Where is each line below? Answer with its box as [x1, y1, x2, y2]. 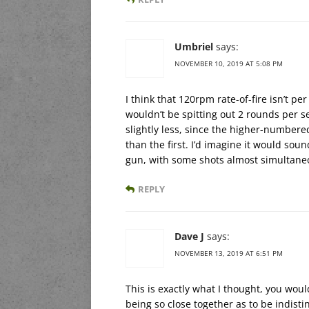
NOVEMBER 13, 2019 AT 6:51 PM [175, 248, 283, 258]
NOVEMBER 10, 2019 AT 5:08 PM [175, 58, 283, 68]
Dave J [175, 229, 204, 243]
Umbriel [175, 39, 213, 53]
